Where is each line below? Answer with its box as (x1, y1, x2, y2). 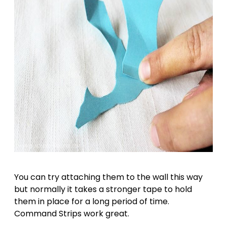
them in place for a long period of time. (14, 196, 169, 208)
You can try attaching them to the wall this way (14, 171, 203, 183)
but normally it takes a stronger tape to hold (14, 183, 192, 196)
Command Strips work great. (14, 208, 129, 220)
